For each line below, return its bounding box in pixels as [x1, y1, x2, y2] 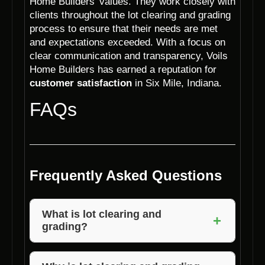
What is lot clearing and [42, 208, 161, 221]
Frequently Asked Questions [30, 167, 222, 184]
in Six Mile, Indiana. [132, 77, 222, 89]
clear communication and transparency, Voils [30, 50, 228, 62]
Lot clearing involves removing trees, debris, [30, 244, 227, 256]
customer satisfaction [30, 77, 132, 89]
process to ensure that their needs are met [30, 22, 218, 34]
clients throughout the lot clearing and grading [30, 9, 231, 21]
